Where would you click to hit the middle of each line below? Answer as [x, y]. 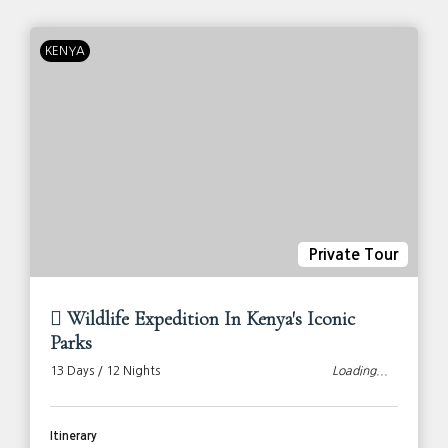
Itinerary [73, 436]
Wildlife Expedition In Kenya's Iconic [208, 319]
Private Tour [353, 255]
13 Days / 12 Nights [105, 371]
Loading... [360, 371]
